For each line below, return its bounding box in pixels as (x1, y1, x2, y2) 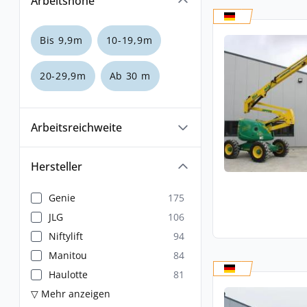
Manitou (49, 249, 87, 262)
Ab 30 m (109, 69, 151, 82)
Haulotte (49, 268, 88, 281)
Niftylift (49, 230, 83, 243)
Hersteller (31, 159, 82, 174)
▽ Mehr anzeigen (31, 287, 110, 300)
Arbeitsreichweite (31, 120, 122, 135)
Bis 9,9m (40, 34, 83, 47)
